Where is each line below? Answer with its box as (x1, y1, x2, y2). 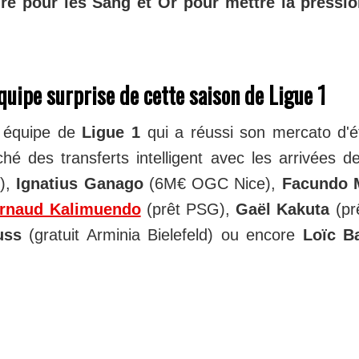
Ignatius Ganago (16, 175, 143, 193)
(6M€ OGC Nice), (143, 175, 282, 193)
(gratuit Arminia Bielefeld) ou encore (21, 226, 303, 244)
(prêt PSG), (140, 200, 236, 219)
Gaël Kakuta (236, 200, 330, 219)
